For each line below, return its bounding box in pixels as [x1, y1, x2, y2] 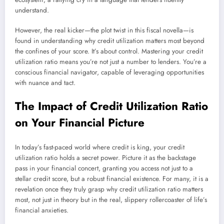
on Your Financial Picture [15, 114, 144, 130]
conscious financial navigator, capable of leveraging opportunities [15, 67, 204, 77]
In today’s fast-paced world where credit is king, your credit [15, 142, 184, 152]
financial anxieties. [15, 205, 68, 215]
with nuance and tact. [15, 78, 75, 88]
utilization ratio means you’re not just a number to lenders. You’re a [15, 57, 206, 67]
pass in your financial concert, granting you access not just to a [15, 163, 193, 173]
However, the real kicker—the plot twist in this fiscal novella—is [15, 25, 193, 35]
